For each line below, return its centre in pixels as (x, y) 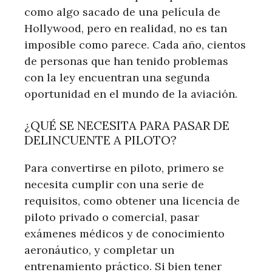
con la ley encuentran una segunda (117, 77)
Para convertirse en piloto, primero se (124, 168)
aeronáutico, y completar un (99, 250)
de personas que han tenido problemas (126, 61)
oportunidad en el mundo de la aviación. (131, 93)
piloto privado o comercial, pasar (112, 217)
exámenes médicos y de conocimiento (124, 233)
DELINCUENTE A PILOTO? (100, 140)
